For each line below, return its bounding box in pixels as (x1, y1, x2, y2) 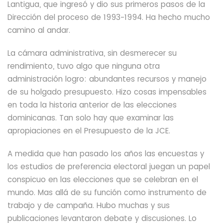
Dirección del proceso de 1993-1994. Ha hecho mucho (7, 12, 210, 22)
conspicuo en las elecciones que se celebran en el (7, 174, 198, 185)
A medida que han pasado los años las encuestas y (7, 148, 204, 159)
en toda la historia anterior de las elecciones (7, 100, 177, 110)
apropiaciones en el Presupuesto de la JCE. (7, 125, 170, 136)
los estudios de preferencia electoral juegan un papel (7, 161, 210, 172)
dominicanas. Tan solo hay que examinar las (7, 112, 174, 123)
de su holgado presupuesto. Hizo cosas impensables (7, 87, 207, 97)
